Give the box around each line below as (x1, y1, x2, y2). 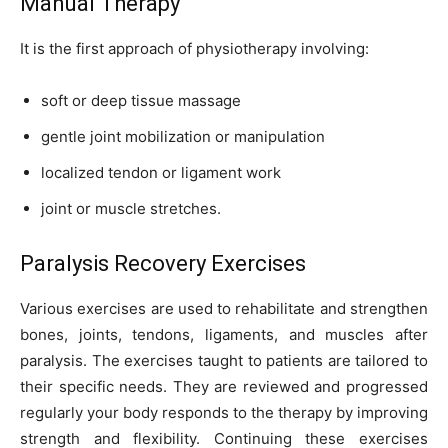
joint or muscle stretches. (41, 198, 221, 218)
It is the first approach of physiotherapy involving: (20, 38, 369, 58)
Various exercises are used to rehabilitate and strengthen (20, 298, 428, 318)
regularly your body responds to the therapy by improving (20, 402, 428, 422)
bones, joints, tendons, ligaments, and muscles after (20, 324, 428, 344)
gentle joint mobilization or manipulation (41, 126, 325, 146)
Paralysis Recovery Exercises (20, 250, 306, 276)
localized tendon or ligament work (41, 162, 281, 182)
